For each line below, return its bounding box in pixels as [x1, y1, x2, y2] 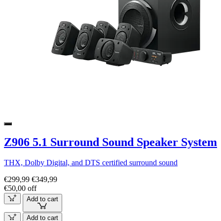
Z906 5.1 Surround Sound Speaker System [4, 135, 217, 148]
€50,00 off [4, 184, 37, 193]
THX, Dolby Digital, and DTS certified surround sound [4, 158, 178, 167]
